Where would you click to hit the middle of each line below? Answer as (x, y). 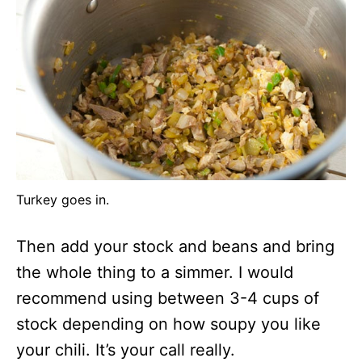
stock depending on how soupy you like (168, 324)
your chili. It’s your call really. (126, 349)
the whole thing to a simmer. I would (155, 272)
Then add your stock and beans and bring (175, 246)
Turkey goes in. (63, 199)
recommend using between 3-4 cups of (168, 298)
